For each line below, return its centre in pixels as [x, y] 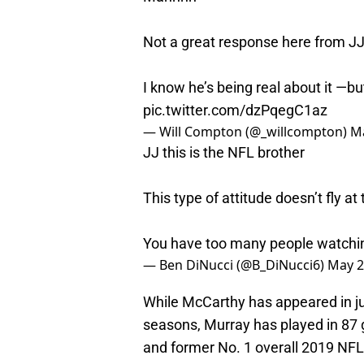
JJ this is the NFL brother [224, 153]
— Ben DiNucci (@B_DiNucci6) [235, 265]
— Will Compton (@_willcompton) [247, 132]
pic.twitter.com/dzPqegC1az [235, 110]
